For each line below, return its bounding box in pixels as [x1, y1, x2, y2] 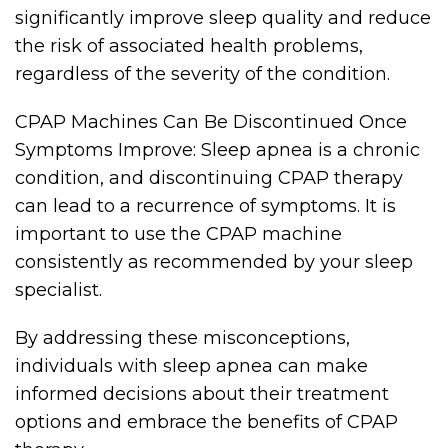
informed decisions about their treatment [15, 383, 389, 405]
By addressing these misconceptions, [15, 327, 350, 349]
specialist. [15, 279, 102, 301]
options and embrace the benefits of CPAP [15, 411, 398, 433]
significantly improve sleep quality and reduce [15, 7, 431, 29]
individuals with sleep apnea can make [15, 355, 368, 377]
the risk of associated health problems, [15, 35, 363, 57]
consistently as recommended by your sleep [15, 251, 413, 273]
